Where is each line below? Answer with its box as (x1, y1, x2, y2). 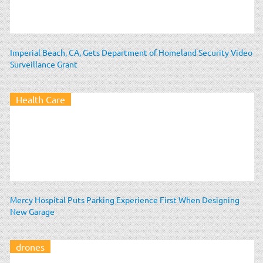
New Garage (10, 205, 55, 217)
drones (16, 240, 45, 252)
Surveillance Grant (10, 58, 77, 69)
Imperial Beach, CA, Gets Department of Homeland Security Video (10, 46, 252, 58)
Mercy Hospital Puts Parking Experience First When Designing (10, 194, 240, 205)
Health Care (16, 93, 65, 105)
